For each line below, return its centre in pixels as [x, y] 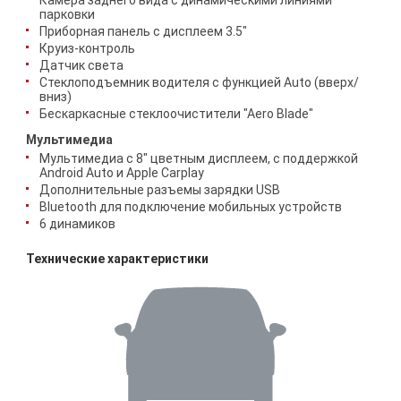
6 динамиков [77, 224]
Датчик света [81, 65]
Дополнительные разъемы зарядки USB [160, 190]
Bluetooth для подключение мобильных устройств [191, 207]
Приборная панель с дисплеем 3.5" [143, 31]
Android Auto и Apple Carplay [122, 173]
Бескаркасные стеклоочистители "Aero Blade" [176, 114]
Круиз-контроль [87, 48]
